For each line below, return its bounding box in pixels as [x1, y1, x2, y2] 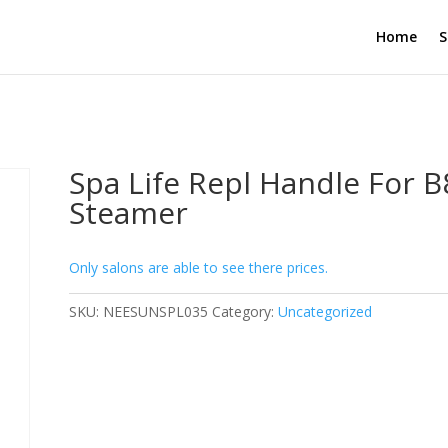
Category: [212, 302, 279, 321]
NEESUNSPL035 [103, 302, 209, 321]
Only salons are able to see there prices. [69, 258, 329, 277]
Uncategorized [278, 302, 373, 321]
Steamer [69, 192, 189, 233]
